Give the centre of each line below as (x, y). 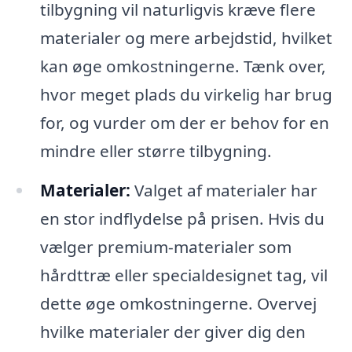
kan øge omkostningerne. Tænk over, (183, 66)
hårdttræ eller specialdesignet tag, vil (183, 275)
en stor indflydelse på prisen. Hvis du (182, 219)
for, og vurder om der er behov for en (184, 123)
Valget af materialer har (224, 191)
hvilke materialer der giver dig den (172, 332)
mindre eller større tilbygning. (156, 151)
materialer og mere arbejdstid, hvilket (186, 38)
